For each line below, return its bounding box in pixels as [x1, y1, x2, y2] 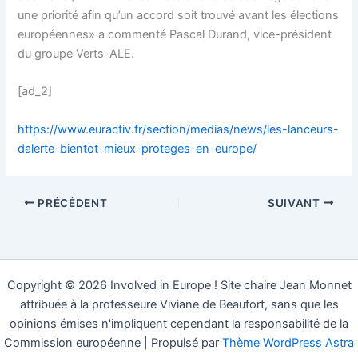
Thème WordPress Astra [222, 336, 354, 351]
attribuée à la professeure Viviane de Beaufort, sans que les [19, 297, 339, 312]
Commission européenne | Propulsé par [4, 336, 222, 351]
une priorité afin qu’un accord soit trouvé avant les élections [18, 7, 340, 22]
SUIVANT [268, 196, 324, 209]
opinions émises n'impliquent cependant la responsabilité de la [10, 316, 348, 332]
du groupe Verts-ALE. [18, 46, 135, 61]
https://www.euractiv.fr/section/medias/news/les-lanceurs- [18, 122, 340, 137]
